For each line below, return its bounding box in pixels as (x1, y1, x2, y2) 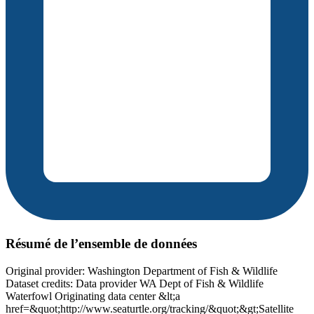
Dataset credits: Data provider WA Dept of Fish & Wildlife (6, 277, 264, 289)
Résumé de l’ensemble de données (6, 235, 197, 251)
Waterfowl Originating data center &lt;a (6, 289, 180, 302)
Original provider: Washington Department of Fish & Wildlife (6, 264, 278, 277)
